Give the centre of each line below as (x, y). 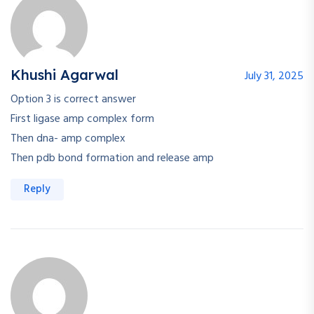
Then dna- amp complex (68, 138)
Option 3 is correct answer (73, 99)
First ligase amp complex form (82, 119)
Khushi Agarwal (64, 74)
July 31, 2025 (274, 76)
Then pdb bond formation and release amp (112, 158)
